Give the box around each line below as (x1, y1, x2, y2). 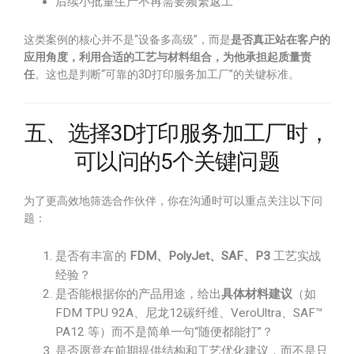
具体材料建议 (221, 287, 292, 301)
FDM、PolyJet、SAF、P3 (130, 249, 270, 263)
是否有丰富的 (55, 249, 130, 263)
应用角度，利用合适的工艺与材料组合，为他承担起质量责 (24, 51, 311, 63)
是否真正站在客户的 (231, 33, 330, 46)
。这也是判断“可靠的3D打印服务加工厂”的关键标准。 (35, 68, 299, 81)
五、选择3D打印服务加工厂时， (24, 120, 330, 146)
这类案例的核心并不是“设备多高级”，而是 (24, 33, 231, 46)
